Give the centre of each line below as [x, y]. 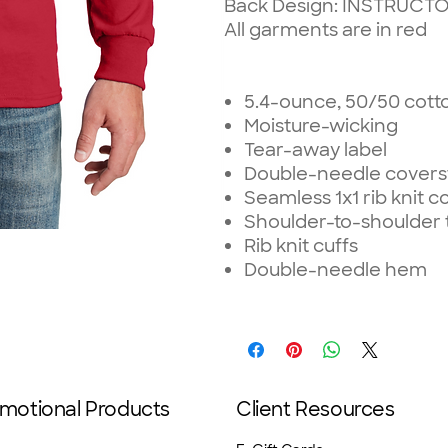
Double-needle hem [335, 269]
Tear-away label [315, 149]
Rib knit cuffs [301, 245]
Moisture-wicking [321, 125]
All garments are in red [325, 29]
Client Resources [315, 410]
